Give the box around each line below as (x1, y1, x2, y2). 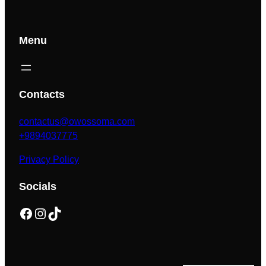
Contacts (19, 88, 65, 100)
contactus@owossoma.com (19, 116, 135, 126)
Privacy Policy (19, 154, 79, 164)
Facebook (18, 204, 26, 221)
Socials (19, 180, 56, 192)
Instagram (33, 204, 45, 221)
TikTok (47, 204, 54, 221)
